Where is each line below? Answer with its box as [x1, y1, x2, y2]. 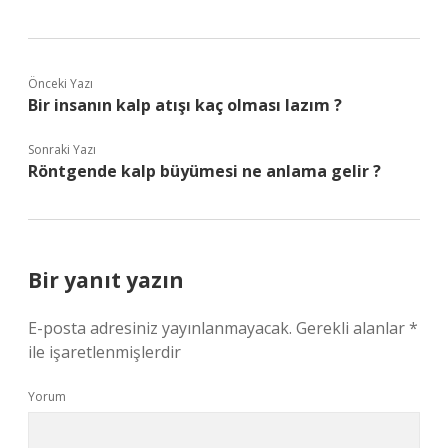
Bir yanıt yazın [28, 266, 184, 294]
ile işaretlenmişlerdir [28, 341, 181, 363]
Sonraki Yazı [28, 141, 96, 158]
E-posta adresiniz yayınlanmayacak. [28, 317, 292, 339]
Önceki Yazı [28, 75, 93, 92]
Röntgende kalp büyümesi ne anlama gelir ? [28, 160, 381, 182]
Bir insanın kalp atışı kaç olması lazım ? [28, 94, 342, 116]
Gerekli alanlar [296, 317, 409, 339]
